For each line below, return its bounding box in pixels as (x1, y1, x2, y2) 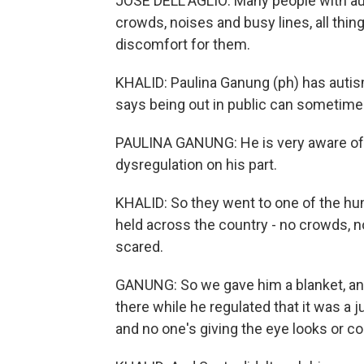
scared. (115, 238, 163, 255)
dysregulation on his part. (115, 156, 277, 173)
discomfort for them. (115, 36, 250, 53)
